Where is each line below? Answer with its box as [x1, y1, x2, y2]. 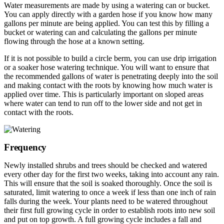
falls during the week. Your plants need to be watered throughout [4, 196, 207, 205]
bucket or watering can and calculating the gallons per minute [4, 27, 197, 36]
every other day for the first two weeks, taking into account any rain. [4, 169, 219, 178]
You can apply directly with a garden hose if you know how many [4, 9, 212, 18]
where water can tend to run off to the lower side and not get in [4, 98, 202, 107]
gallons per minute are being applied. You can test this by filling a [4, 18, 209, 27]
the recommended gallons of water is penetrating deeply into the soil [4, 71, 218, 80]
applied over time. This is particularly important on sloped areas [4, 89, 203, 98]
